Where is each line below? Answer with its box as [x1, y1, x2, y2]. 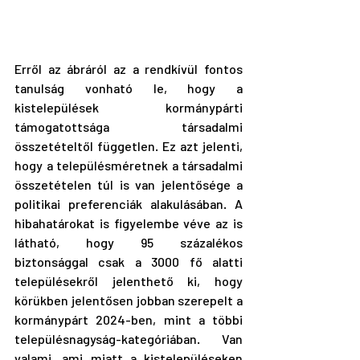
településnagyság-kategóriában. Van [14, 331, 243, 347]
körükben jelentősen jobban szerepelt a [14, 292, 243, 309]
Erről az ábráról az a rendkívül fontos [14, 61, 243, 77]
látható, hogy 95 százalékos [14, 235, 243, 251]
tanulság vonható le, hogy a [14, 80, 243, 96]
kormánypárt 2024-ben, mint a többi [14, 312, 243, 328]
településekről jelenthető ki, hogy [14, 273, 243, 289]
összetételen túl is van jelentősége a [14, 177, 243, 193]
